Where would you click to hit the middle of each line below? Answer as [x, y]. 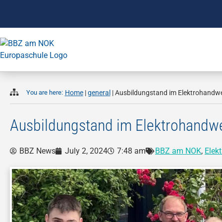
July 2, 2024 [86, 151]
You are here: [44, 92]
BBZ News [37, 151]
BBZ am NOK [178, 151]
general [99, 93]
